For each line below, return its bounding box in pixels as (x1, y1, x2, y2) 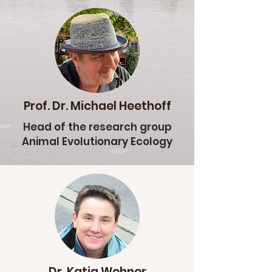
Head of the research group (22, 120, 172, 134)
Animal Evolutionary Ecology (22, 134, 172, 149)
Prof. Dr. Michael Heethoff (23, 98, 171, 114)
